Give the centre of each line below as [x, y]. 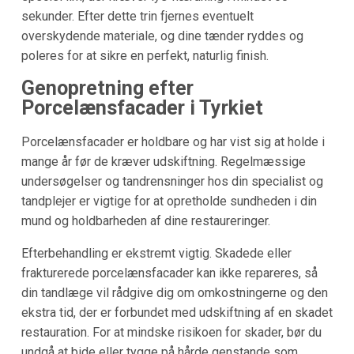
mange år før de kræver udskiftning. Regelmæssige [163, 161]
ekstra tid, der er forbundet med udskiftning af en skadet [177, 312]
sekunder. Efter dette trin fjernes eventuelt [137, 17]
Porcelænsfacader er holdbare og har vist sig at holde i [173, 141]
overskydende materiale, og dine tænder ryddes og [162, 36]
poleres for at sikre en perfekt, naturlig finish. [145, 56]
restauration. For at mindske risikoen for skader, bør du [171, 332]
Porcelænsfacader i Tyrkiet [142, 108]
